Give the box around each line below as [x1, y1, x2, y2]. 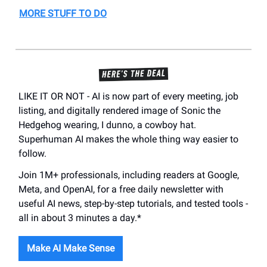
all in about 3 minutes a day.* [18, 212, 141, 224]
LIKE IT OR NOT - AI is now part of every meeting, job [18, 91, 238, 103]
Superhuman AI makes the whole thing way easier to [18, 133, 238, 145]
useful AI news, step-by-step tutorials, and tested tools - [18, 198, 248, 210]
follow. [18, 148, 46, 160]
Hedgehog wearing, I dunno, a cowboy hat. [18, 119, 196, 131]
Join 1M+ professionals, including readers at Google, [18, 169, 239, 181]
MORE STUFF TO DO [19, 7, 107, 19]
